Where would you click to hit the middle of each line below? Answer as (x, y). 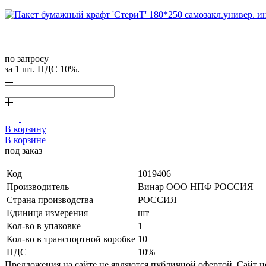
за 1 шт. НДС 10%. (42, 69)
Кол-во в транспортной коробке (71, 239)
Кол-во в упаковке (44, 226)
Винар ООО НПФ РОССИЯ (196, 186)
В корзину (26, 129)
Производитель (38, 186)
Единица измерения (47, 213)
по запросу (27, 58)
